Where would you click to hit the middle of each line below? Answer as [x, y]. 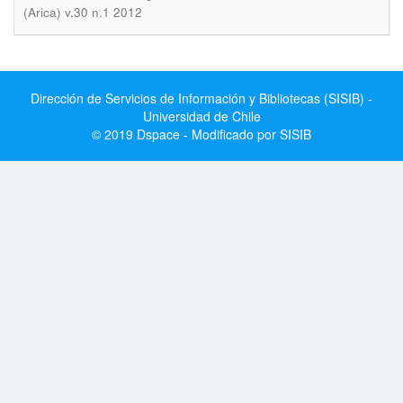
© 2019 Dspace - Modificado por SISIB [201, 134]
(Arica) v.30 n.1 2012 [83, 12]
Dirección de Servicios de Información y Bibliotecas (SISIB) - [201, 98]
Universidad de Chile [201, 116]
